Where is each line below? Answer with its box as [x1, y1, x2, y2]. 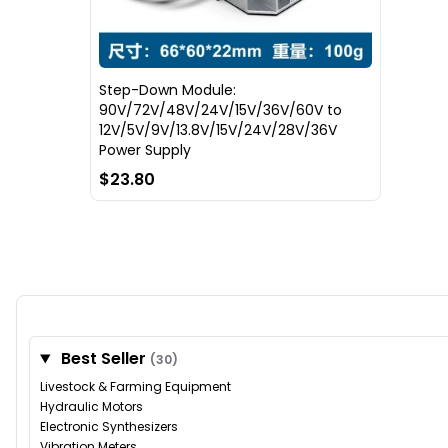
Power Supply [99, 140, 191, 161]
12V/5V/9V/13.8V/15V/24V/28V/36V [99, 120, 337, 141]
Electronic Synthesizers [40, 418, 178, 436]
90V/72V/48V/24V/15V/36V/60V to [99, 100, 342, 121]
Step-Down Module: [99, 80, 236, 101]
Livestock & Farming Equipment [40, 378, 231, 396]
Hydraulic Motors [40, 398, 143, 416]
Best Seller [56, 347, 150, 371]
